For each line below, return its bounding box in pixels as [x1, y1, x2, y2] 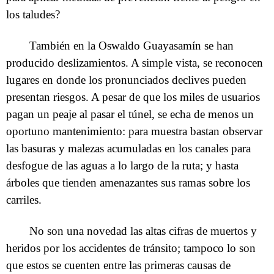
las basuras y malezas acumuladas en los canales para [6, 142, 251, 155]
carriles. [6, 193, 42, 207]
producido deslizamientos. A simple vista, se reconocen [6, 56, 263, 70]
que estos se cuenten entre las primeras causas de [6, 259, 231, 272]
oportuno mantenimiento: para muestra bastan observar [6, 125, 262, 138]
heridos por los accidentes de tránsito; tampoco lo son [6, 242, 256, 255]
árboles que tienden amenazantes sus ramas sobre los [6, 176, 250, 190]
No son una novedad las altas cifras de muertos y [29, 224, 257, 238]
